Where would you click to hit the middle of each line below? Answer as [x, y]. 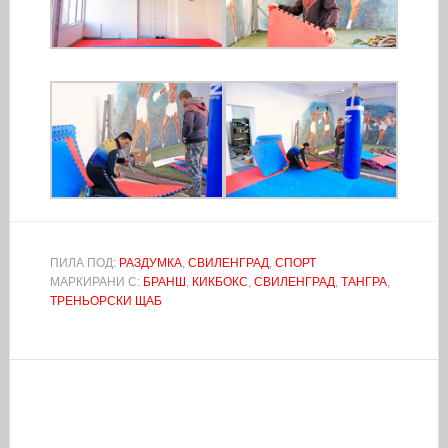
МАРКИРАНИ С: [96, 281]
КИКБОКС [219, 281]
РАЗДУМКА [150, 262]
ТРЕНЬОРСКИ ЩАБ [105, 300]
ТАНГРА [363, 281]
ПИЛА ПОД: [84, 262]
